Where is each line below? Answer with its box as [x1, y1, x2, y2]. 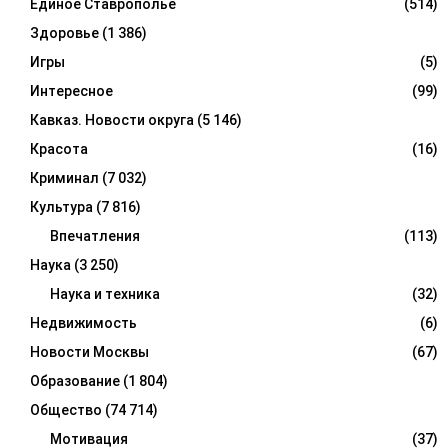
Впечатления [50, 228, 140, 245]
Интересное [30, 83, 113, 100]
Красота [30, 141, 88, 158]
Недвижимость [30, 315, 137, 332]
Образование [30, 373, 120, 390]
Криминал [30, 170, 99, 187]
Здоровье [30, 25, 99, 42]
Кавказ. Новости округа [30, 112, 194, 129]
